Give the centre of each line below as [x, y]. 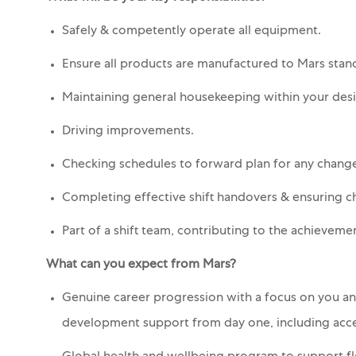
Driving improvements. [128, 132]
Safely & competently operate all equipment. [192, 31]
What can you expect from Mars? [141, 265]
